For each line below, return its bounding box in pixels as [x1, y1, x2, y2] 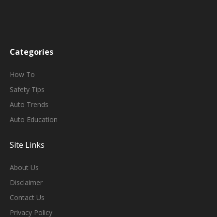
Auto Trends [10, 99, 48, 109]
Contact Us [10, 192, 45, 202]
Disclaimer [10, 177, 43, 187]
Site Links [10, 139, 45, 150]
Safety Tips [10, 84, 45, 94]
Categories [10, 46, 53, 57]
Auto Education [10, 114, 58, 124]
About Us [10, 162, 39, 172]
